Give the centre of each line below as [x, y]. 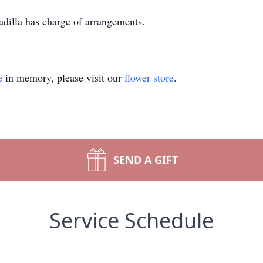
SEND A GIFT [146, 160]
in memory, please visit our [63, 77]
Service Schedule [131, 220]
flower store [149, 77]
